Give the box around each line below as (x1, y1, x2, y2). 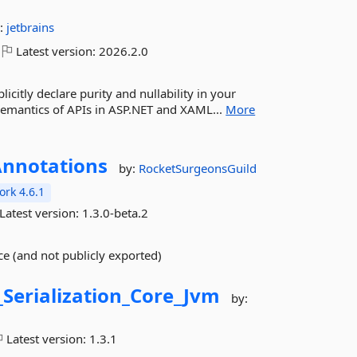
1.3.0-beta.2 (82, 205, 149, 221)
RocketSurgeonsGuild (139, 160, 257, 176)
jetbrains (6, 19, 55, 35)
